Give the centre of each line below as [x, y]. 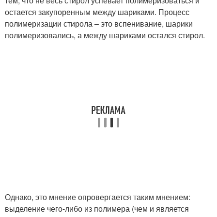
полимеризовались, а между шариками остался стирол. [105, 35]
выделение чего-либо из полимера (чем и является [97, 209]
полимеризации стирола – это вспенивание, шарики [99, 23]
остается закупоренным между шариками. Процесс [97, 12]
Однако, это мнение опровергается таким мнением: [98, 197]
